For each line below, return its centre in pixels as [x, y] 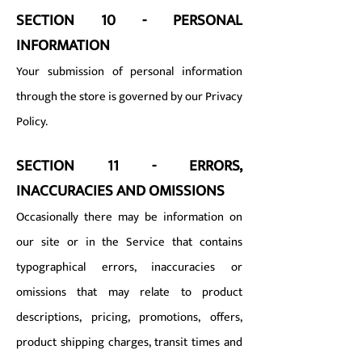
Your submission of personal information [129, 72]
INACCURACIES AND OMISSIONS [120, 191]
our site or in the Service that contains [129, 242]
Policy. [32, 122]
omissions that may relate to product [129, 292]
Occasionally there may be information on [129, 217]
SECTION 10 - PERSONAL [129, 21]
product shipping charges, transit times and [129, 342]
